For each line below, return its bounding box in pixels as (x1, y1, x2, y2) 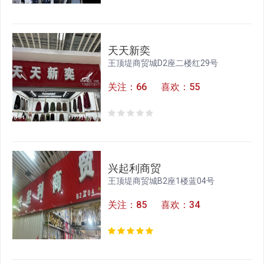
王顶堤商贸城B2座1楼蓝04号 (108, 176, 215, 186)
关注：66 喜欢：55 (108, 81, 200, 93)
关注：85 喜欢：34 (108, 199, 200, 211)
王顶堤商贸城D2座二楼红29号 (108, 58, 219, 68)
